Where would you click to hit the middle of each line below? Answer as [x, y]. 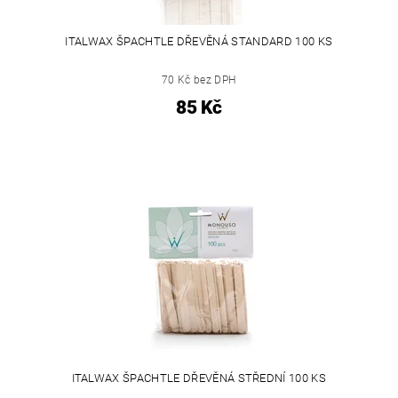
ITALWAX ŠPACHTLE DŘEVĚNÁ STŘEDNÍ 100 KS [199, 378]
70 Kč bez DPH [199, 80]
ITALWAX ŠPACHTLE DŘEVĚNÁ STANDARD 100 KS [199, 41]
